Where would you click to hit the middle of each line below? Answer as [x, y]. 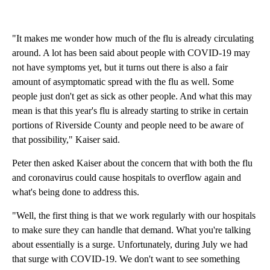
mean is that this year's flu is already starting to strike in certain [130, 111]
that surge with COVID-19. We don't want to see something [126, 259]
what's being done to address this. [76, 192]
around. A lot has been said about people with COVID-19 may [131, 53]
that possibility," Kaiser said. [66, 140]
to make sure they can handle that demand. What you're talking [131, 230]
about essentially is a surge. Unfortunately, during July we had [130, 245]
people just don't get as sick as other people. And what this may [132, 96]
